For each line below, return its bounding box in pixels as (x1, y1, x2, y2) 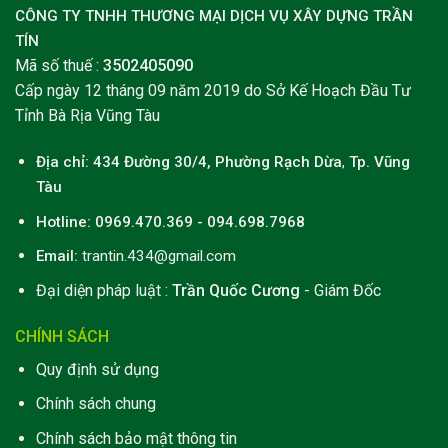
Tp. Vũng (344, 153, 410, 172)
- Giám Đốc (299, 280, 381, 300)
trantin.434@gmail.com (81, 247, 236, 266)
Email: (35, 247, 78, 266)
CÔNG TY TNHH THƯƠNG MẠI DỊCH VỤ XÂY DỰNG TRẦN (15, 7, 413, 26)
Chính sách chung (35, 394, 156, 414)
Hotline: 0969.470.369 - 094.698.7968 (35, 212, 305, 231)
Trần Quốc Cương (171, 280, 300, 300)
